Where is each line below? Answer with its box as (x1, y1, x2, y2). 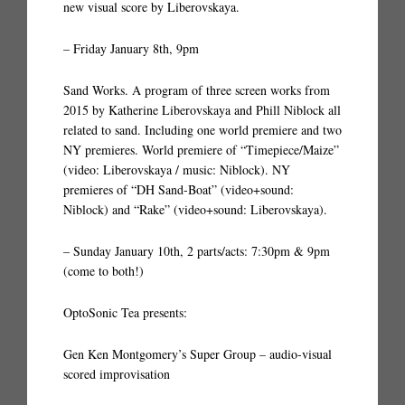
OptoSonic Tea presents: (63, 304, 187, 321)
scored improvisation (63, 365, 170, 382)
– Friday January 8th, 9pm (63, 40, 199, 57)
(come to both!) (63, 262, 144, 279)
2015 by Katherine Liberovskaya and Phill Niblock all (63, 101, 341, 118)
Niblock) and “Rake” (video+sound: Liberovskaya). (63, 201, 327, 218)
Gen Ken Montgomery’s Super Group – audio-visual (63, 345, 332, 363)
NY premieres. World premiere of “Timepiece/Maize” (63, 141, 339, 158)
